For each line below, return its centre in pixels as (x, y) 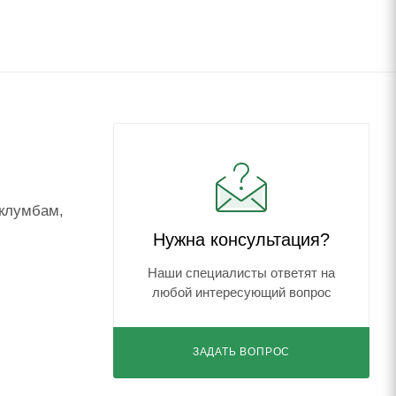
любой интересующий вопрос (241, 293)
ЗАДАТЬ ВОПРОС (241, 352)
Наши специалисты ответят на (241, 274)
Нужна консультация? (241, 240)
